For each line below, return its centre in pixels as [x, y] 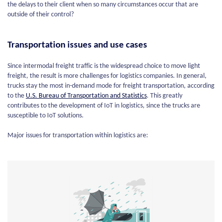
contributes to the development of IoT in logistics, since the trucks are [104, 106]
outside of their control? [41, 15]
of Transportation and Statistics [103, 96]
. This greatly [165, 96]
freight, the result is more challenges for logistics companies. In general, [107, 76]
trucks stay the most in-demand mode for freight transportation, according [111, 86]
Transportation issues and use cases [77, 46]
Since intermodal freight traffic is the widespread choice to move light [104, 66]
